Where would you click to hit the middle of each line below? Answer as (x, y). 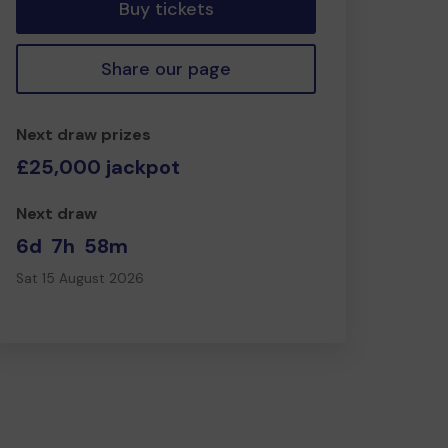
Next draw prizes (83, 134)
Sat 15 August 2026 (80, 278)
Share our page (166, 68)
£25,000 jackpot (98, 166)
